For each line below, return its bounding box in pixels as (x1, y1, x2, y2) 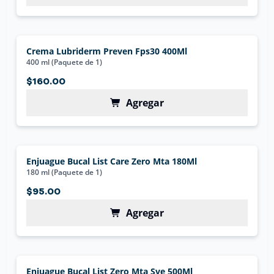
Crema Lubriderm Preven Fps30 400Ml (26, 45, 188, 57)
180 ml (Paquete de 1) (26, 167, 103, 177)
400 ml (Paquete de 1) (26, 57, 103, 67)
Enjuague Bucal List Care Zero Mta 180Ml (26, 155, 198, 167)
